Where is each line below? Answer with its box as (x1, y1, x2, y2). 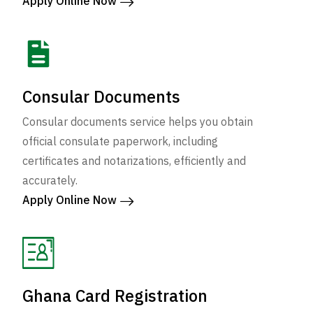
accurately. (22, 173, 78, 188)
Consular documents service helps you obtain (22, 115, 253, 129)
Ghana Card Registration (22, 285, 208, 307)
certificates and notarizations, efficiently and (22, 154, 246, 168)
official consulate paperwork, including (22, 134, 218, 149)
